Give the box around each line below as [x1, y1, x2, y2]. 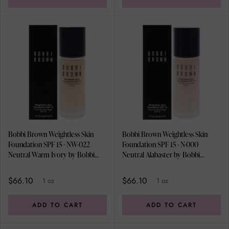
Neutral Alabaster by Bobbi [122, 150, 200, 160]
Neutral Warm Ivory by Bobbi [8, 150, 95, 160]
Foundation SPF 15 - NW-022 [8, 140, 90, 150]
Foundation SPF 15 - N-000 [122, 140, 198, 150]
